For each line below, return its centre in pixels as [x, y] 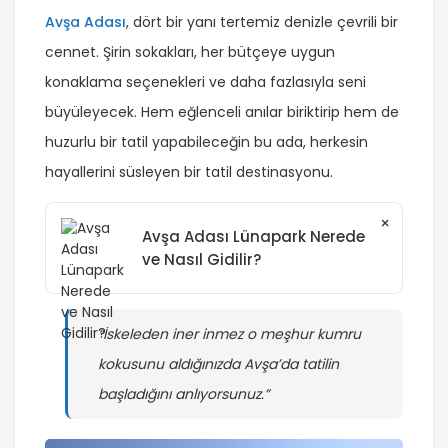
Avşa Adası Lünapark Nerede [254, 236]
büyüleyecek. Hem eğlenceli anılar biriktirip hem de [222, 111]
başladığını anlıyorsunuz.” [183, 393]
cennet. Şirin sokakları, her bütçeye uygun [190, 51]
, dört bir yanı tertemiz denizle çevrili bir [262, 21]
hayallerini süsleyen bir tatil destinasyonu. [189, 171]
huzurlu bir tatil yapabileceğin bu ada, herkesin [206, 141]
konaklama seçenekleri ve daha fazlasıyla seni [205, 81]
